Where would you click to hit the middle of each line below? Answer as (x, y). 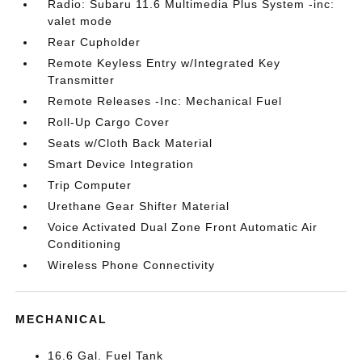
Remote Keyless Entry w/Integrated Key (164, 63)
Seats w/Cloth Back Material (130, 143)
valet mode (80, 21)
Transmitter (82, 80)
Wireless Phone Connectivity (132, 265)
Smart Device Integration (121, 164)
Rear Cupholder (95, 42)
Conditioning (85, 244)
